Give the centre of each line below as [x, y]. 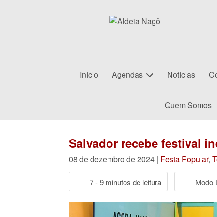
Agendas [127, 74]
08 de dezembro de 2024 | [115, 159]
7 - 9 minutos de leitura [125, 182]
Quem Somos [188, 105]
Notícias [181, 74]
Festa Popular [184, 159]
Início [89, 74]
